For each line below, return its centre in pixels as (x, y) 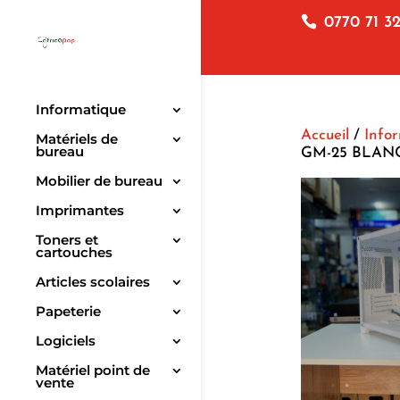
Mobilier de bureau (99, 181)
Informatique (81, 110)
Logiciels (66, 341)
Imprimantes (80, 211)
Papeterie (68, 312)
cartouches (74, 253)
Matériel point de (93, 371)
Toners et (67, 240)
